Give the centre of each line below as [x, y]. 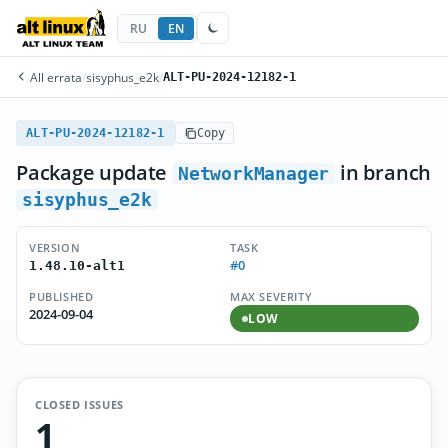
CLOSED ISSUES [79, 404]
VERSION [55, 247]
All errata [54, 77]
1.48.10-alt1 [77, 265]
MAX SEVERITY [271, 296]
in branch [383, 172]
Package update [94, 172]
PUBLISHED [61, 296]
